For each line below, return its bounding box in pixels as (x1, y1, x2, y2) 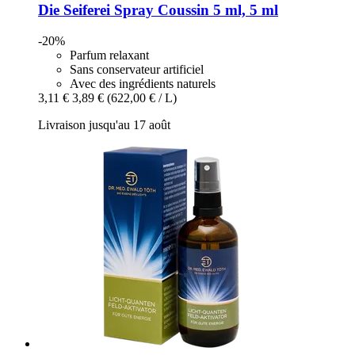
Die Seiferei (38, 2, 110, 19)
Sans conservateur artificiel (70, 63, 204, 77)
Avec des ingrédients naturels (70, 77, 216, 91)
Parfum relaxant (70, 48, 149, 63)
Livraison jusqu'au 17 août (38, 118, 170, 132)
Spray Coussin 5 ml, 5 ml (110, 2, 278, 19)
